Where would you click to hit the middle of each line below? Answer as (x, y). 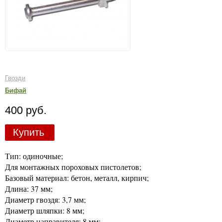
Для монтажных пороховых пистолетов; (73, 166)
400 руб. (26, 110)
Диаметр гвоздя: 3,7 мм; (45, 199)
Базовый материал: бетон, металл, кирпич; (77, 177)
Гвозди (15, 78)
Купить (28, 132)
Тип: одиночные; (34, 156)
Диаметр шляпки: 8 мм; (45, 210)
